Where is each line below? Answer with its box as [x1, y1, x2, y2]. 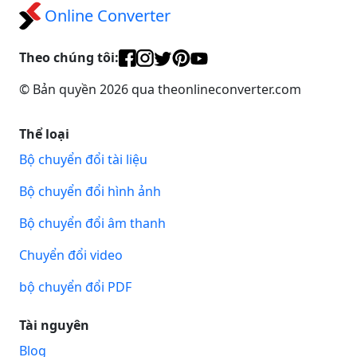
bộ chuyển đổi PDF [19, 278, 131, 296]
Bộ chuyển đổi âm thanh [19, 214, 166, 233]
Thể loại [19, 125, 69, 143]
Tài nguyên [19, 316, 89, 335]
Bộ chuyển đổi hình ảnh [19, 182, 161, 201]
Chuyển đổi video [19, 246, 123, 265]
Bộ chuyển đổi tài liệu [19, 151, 147, 169]
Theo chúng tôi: [19, 48, 119, 66]
